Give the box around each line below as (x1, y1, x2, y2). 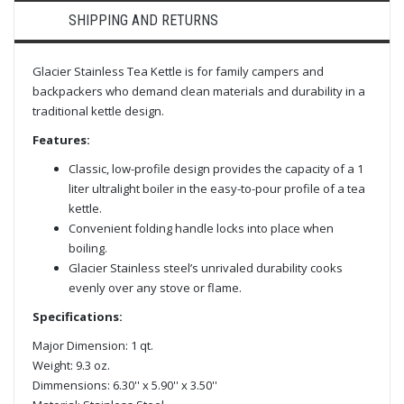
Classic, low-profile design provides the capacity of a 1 (69, 160, 363, 177)
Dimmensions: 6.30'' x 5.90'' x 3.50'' (32, 376, 217, 393)
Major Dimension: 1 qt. (32, 336, 153, 353)
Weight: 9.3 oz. (32, 356, 110, 373)
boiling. (69, 239, 107, 256)
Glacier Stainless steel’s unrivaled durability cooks (69, 259, 343, 276)
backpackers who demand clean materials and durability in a (32, 82, 365, 99)
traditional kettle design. (32, 102, 164, 119)
